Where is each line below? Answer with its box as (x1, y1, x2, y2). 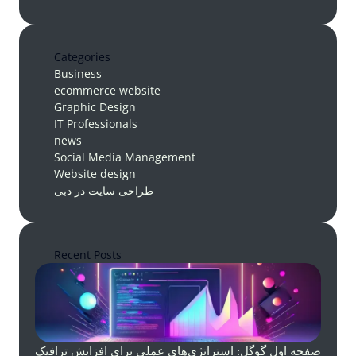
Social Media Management (54, 149, 195, 165)
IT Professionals (54, 116, 137, 132)
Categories (54, 49, 110, 65)
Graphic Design (54, 99, 136, 115)
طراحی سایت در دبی (54, 183, 153, 199)
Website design (54, 166, 136, 182)
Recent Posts (54, 247, 122, 263)
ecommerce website (54, 83, 161, 99)
